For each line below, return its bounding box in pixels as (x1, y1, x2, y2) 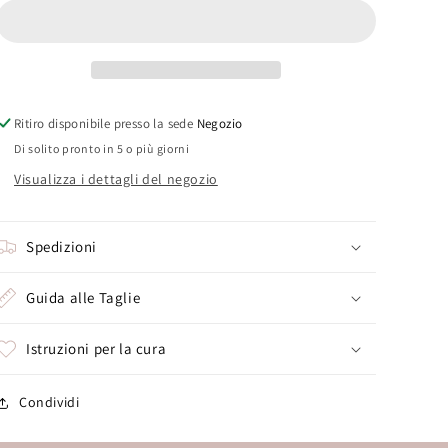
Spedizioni (26, 237, 97, 256)
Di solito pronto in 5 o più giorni (14, 141, 190, 156)
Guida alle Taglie (26, 288, 141, 307)
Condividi (19, 393, 80, 411)
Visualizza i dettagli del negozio (14, 170, 218, 188)
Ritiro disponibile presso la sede (14, 115, 197, 132)
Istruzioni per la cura (26, 339, 167, 358)
